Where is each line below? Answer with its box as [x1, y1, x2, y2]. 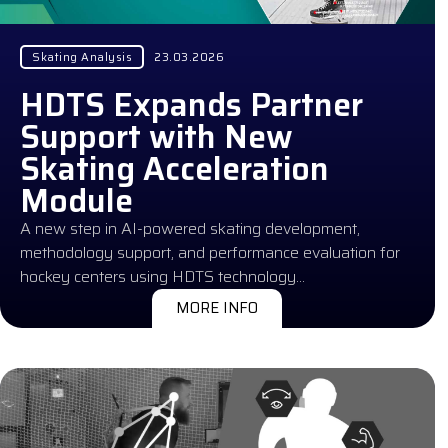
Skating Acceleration [20, 143, 329, 194]
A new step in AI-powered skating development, [20, 215, 360, 241]
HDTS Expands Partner [20, 79, 363, 130]
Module [20, 175, 133, 226]
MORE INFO [176, 295, 259, 320]
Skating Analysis [32, 47, 132, 66]
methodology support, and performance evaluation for [20, 239, 400, 265]
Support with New [20, 111, 293, 162]
